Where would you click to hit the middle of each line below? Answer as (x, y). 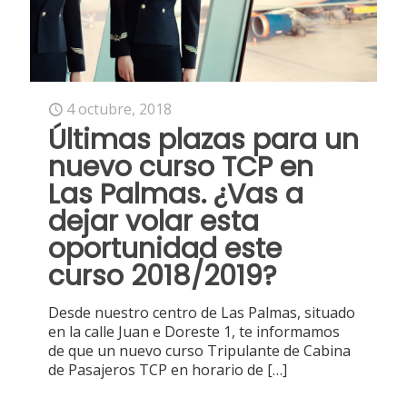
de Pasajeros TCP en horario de (156, 370)
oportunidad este (165, 249)
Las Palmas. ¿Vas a (176, 195)
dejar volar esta (154, 222)
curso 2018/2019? (162, 277)
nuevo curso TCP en (181, 168)
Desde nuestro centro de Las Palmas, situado (202, 313)
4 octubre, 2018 (119, 109)
